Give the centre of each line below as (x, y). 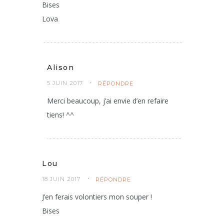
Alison (60, 67)
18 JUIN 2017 (61, 179)
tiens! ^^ (60, 114)
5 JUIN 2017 (65, 83)
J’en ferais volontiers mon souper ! (97, 196)
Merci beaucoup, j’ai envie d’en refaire (108, 100)
